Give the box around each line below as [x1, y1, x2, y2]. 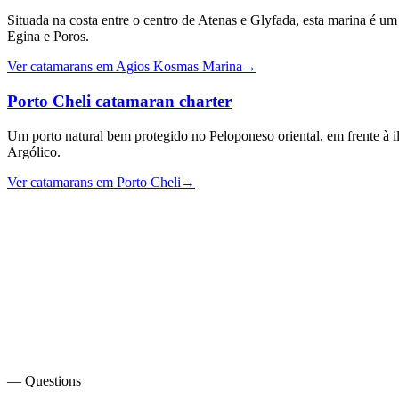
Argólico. [7, 143, 61, 159]
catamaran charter [91, 92, 232, 111]
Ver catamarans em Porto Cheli [7, 174, 181, 190]
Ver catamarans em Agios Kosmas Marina [7, 59, 242, 75]
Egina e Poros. [7, 28, 89, 45]
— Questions [7, 372, 81, 388]
